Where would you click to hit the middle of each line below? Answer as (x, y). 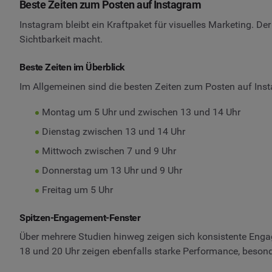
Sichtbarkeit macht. (61, 39)
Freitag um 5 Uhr (77, 189)
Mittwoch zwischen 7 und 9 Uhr (109, 151)
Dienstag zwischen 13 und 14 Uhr (113, 131)
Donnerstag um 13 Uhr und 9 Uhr (112, 170)
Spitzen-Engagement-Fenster (80, 217)
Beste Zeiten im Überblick (72, 67)
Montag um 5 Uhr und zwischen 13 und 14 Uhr (141, 112)
